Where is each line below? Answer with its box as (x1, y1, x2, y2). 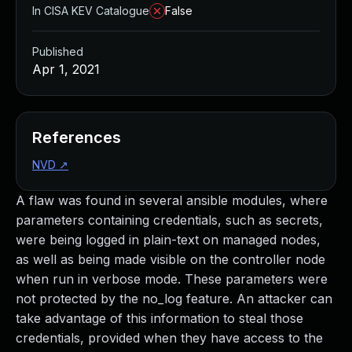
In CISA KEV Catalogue (32, 4, 149, 17)
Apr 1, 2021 (32, 61, 100, 77)
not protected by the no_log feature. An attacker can (16, 291, 332, 306)
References (32, 128, 121, 147)
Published (32, 45, 83, 58)
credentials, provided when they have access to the (16, 330, 323, 346)
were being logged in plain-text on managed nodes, (16, 232, 321, 247)
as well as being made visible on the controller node (16, 251, 325, 267)
